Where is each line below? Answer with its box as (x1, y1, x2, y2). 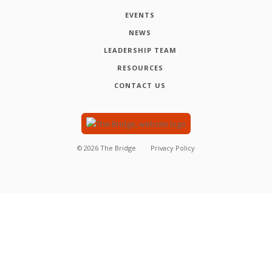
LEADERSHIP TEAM (103, 45, 177, 55)
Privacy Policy (150, 143, 195, 153)
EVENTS (125, 10, 155, 19)
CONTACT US (114, 80, 166, 90)
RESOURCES (117, 63, 163, 72)
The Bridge (100, 143, 137, 153)
